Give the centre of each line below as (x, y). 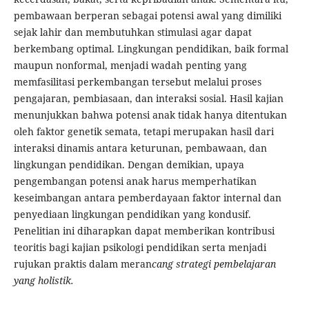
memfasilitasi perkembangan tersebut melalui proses (137, 82)
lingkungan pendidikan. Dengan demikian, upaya (129, 165)
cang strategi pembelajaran (213, 264)
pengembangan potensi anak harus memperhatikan (135, 181)
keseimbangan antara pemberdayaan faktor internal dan (147, 198)
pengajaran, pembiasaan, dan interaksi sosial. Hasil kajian (148, 99)
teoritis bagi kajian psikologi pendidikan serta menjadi (140, 248)
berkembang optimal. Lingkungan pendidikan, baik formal (151, 49)
